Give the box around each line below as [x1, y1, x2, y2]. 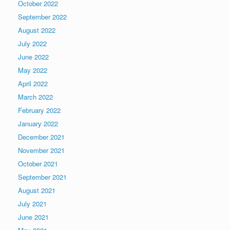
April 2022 [18, 79, 48, 89]
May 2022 [18, 65, 47, 75]
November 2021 [18, 145, 65, 156]
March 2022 [18, 92, 53, 102]
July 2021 [18, 199, 47, 209]
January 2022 [18, 119, 58, 129]
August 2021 [18, 185, 55, 196]
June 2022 [18, 52, 49, 62]
